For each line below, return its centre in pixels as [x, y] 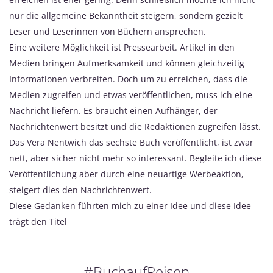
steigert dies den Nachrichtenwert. [80, 190]
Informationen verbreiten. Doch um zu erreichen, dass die [128, 79]
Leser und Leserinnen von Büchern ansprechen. [108, 31]
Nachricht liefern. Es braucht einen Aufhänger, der [113, 110]
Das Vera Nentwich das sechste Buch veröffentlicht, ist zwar [131, 142]
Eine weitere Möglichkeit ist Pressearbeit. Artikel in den [122, 47]
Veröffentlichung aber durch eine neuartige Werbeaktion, [126, 174]
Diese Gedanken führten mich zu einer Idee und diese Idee [130, 205]
